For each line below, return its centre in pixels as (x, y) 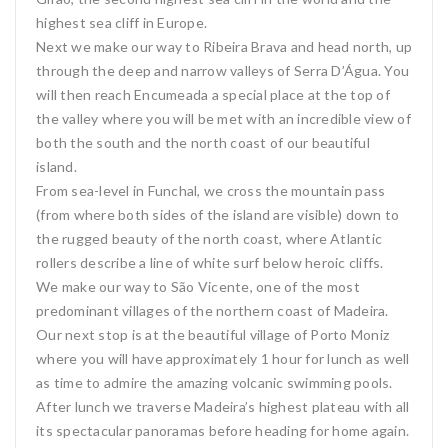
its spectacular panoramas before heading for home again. (222, 430)
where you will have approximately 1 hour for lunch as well (223, 358)
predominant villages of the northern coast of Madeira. (212, 310)
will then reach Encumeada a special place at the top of (213, 94)
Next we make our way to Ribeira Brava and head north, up (224, 46)
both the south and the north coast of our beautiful (203, 142)
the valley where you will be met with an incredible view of (223, 118)
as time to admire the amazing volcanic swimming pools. (214, 382)
